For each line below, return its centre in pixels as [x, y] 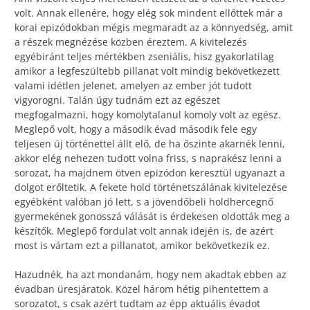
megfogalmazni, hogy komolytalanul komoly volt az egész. [148, 114]
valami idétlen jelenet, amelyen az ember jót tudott [133, 85]
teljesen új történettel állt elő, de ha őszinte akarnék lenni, [150, 143]
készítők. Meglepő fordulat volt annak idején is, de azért [144, 230]
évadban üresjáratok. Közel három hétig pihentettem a [142, 289]
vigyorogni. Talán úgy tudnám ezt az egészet [117, 100]
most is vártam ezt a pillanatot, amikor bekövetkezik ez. [142, 245]
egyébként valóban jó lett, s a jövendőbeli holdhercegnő [144, 201]
